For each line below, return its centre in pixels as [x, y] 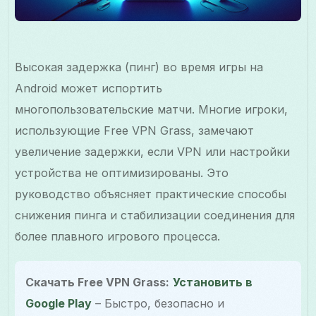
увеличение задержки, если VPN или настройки [153, 151]
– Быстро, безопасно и [158, 303]
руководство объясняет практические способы [151, 194]
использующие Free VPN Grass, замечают [135, 130]
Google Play [59, 303]
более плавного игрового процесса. [118, 236]
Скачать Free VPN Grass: [98, 282]
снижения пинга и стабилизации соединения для [155, 215]
